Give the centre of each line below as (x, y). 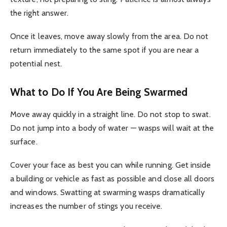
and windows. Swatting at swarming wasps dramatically (108, 193)
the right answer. (40, 13)
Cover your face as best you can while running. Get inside (111, 165)
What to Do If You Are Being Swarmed (99, 92)
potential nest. (36, 64)
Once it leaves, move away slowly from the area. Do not (109, 36)
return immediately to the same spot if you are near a (105, 50)
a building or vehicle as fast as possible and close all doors (112, 179)
